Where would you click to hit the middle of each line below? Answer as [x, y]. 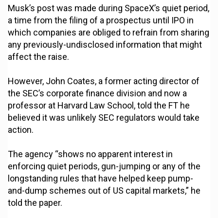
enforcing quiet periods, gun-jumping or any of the [104, 166]
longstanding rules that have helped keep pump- [101, 179]
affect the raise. [39, 57]
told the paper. [35, 203]
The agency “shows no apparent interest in [91, 154]
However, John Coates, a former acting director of [104, 81]
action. [21, 130]
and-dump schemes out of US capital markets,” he [104, 191]
